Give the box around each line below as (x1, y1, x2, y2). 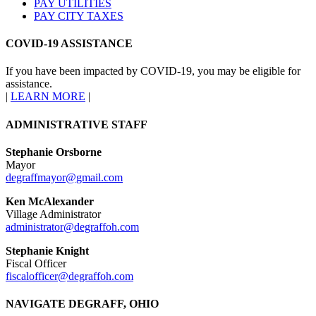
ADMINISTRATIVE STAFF (6, 118, 147, 130)
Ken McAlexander (6, 195, 94, 207)
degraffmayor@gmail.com (6, 171, 123, 183)
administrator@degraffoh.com (6, 220, 139, 233)
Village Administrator (6, 207, 101, 220)
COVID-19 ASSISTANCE (6, 37, 133, 50)
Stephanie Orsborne (6, 145, 102, 158)
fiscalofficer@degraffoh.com (6, 269, 133, 282)
